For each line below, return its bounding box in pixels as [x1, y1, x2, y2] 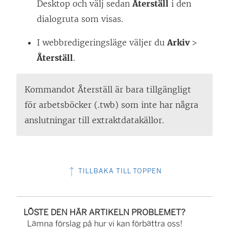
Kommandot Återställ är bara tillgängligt [25, 84, 191, 95]
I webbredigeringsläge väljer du [37, 37, 167, 48]
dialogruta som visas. [37, 14, 123, 25]
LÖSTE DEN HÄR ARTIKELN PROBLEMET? [24, 208, 186, 218]
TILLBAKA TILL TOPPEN [76, 167, 162, 175]
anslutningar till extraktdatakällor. [25, 115, 164, 126]
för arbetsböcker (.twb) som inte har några [25, 100, 198, 110]
